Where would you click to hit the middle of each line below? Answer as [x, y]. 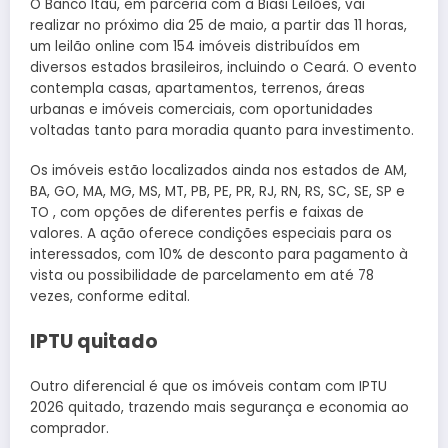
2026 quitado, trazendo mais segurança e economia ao [219, 407]
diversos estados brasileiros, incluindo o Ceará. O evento [223, 68]
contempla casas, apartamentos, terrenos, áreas [197, 89]
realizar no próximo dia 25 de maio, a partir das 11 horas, [218, 26]
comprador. [69, 428]
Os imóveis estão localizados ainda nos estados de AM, [218, 171]
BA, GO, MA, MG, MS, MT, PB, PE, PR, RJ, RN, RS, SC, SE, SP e [217, 192]
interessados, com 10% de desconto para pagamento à [219, 255]
